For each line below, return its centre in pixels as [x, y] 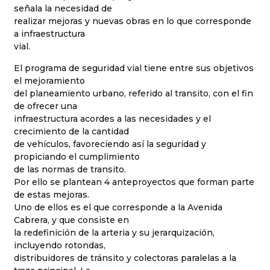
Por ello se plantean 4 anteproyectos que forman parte [134, 182]
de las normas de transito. [70, 169]
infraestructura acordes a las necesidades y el [112, 118]
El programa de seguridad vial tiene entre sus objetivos [134, 68]
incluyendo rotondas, [60, 245]
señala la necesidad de [63, 9]
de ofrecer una [46, 106]
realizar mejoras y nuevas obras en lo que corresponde [133, 21]
